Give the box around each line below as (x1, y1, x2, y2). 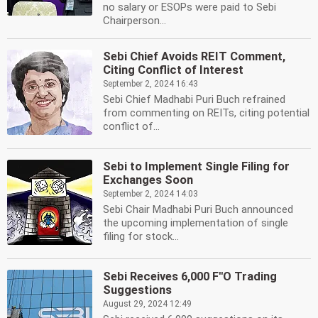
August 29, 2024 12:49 (103, 299, 192, 309)
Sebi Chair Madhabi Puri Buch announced (103, 203, 293, 216)
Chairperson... (103, 14, 166, 27)
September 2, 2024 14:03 (103, 189, 198, 199)
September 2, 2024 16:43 (103, 79, 198, 89)
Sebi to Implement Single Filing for (103, 160, 290, 173)
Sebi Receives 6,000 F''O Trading (103, 270, 277, 283)
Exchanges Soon (103, 173, 193, 187)
